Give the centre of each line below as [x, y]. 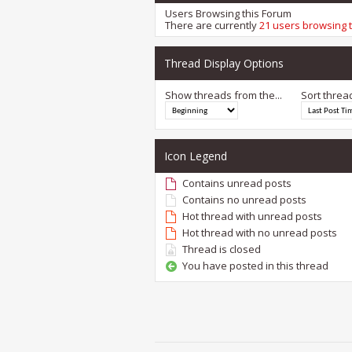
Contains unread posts [237, 183]
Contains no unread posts [244, 200]
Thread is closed [222, 249]
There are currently [212, 26]
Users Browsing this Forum [228, 14]
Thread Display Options [224, 64]
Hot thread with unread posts [252, 216]
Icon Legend [196, 156]
